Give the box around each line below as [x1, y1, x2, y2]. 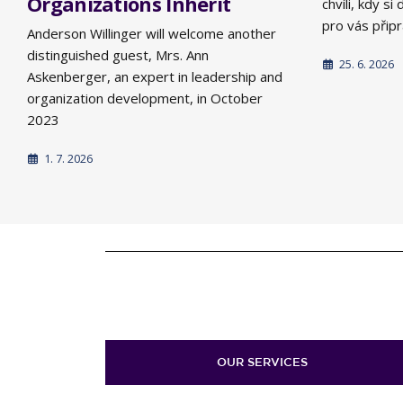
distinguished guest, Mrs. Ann [27, 46, 209, 65]
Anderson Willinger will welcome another [27, 24, 276, 43]
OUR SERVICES [217, 355, 309, 370]
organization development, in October [27, 89, 263, 108]
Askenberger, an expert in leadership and [27, 67, 282, 86]
